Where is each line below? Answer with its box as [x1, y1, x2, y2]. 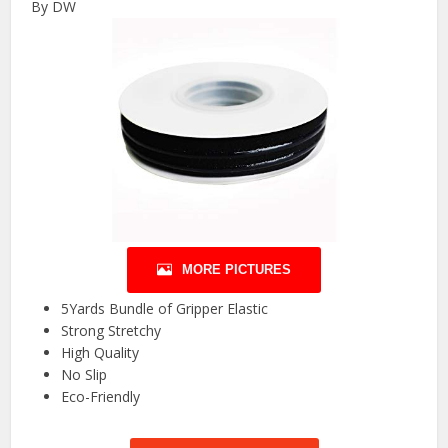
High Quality [61, 343, 140, 363]
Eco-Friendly [61, 387, 141, 407]
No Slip [61, 365, 108, 385]
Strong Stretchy [61, 321, 162, 341]
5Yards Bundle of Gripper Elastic [61, 299, 269, 319]
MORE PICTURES [182, 262, 291, 278]
